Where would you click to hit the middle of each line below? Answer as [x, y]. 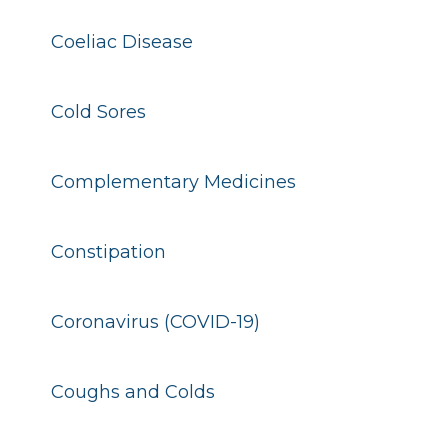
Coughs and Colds [132, 392]
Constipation [108, 252]
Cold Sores [98, 112]
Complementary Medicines [173, 182]
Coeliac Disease [121, 42]
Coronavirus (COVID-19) [155, 322]
